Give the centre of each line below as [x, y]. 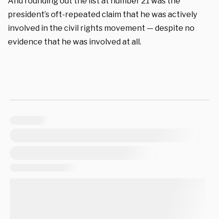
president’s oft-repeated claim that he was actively [102, 14]
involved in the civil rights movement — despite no [101, 28]
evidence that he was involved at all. [75, 42]
